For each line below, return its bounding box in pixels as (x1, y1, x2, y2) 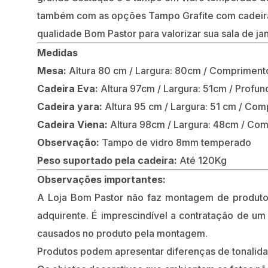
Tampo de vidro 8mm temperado (99, 136, 251, 149)
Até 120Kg (177, 154, 227, 167)
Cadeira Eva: (37, 83, 98, 95)
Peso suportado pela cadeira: (37, 154, 177, 167)
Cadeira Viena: (37, 118, 108, 131)
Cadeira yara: (37, 100, 102, 113)
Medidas (37, 47, 78, 59)
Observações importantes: (37, 173, 166, 186)
